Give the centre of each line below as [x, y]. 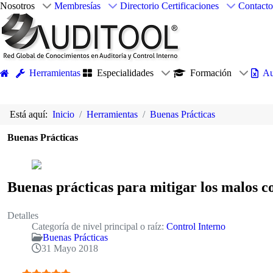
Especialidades [125, 73]
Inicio [63, 115]
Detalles [23, 215]
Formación [211, 73]
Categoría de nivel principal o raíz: [99, 226]
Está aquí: [31, 115]
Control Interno [196, 226]
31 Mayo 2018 [70, 248]
